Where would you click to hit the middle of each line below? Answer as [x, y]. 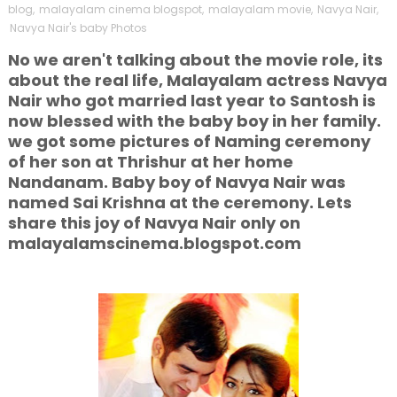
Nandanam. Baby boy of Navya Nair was [176, 182]
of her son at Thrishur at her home [150, 162]
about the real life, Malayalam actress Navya [197, 80]
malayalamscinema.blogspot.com [154, 243]
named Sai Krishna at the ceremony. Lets [179, 202]
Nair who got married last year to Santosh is [191, 101]
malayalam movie [259, 9]
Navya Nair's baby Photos [78, 28]
